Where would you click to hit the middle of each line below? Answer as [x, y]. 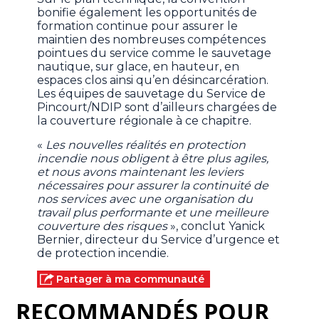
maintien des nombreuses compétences [152, 40]
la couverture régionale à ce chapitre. [146, 121]
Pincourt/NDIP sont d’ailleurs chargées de [157, 108]
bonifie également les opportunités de [147, 13]
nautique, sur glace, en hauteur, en [138, 67]
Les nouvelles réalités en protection [146, 145]
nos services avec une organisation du [145, 199]
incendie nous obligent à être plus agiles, [153, 159]
